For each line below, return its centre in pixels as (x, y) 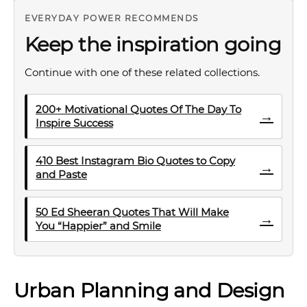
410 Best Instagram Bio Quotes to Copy (135, 161)
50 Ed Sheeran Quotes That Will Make (132, 212)
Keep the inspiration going (153, 44)
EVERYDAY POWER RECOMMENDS (112, 18)
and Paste (61, 174)
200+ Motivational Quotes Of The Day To (138, 109)
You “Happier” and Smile (98, 226)
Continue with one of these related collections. (142, 72)
